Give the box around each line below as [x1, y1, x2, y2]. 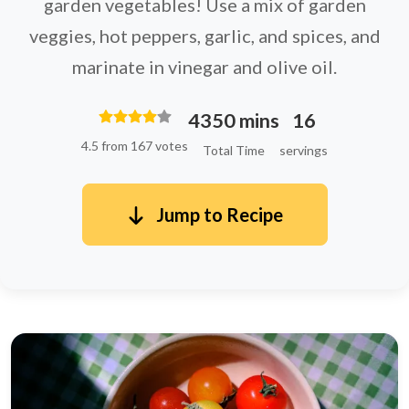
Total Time [203, 142, 265, 158]
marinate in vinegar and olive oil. [72, 56, 337, 78]
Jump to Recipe [152, 204, 283, 225]
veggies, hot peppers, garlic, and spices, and [28, 25, 381, 47]
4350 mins [188, 109, 279, 132]
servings [279, 142, 328, 158]
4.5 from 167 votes [81, 138, 188, 153]
